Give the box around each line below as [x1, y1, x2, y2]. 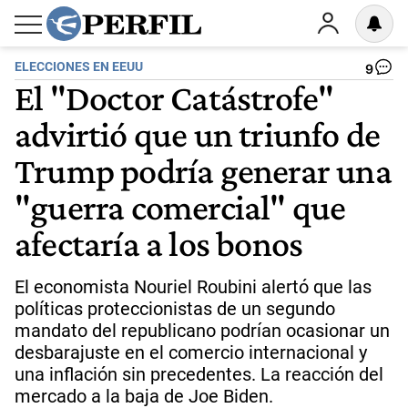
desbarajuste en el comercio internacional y [15, 342, 367, 363]
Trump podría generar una [15, 149, 392, 191]
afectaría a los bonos [15, 222, 303, 264]
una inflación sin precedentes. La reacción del [15, 363, 383, 385]
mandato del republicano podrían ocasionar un [15, 320, 390, 342]
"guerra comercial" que [15, 186, 346, 228]
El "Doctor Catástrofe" [15, 76, 334, 118]
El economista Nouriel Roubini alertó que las [15, 276, 372, 298]
